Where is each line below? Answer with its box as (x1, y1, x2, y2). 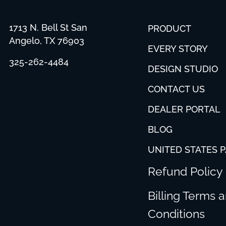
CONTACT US (147, 83, 205, 94)
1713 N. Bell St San (9, 22, 88, 33)
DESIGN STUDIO (147, 63, 218, 74)
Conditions (147, 207, 205, 220)
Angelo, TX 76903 (9, 35, 85, 46)
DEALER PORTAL (147, 103, 220, 115)
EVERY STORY (147, 43, 208, 54)
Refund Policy (147, 164, 222, 178)
